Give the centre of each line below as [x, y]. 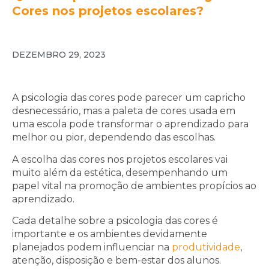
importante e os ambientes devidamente [110, 234]
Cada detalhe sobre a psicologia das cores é [115, 220]
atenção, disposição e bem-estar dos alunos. [116, 260]
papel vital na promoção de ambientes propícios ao [134, 186]
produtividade [206, 247]
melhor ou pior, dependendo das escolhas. [114, 138]
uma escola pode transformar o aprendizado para [130, 124]
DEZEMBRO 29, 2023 [59, 55]
